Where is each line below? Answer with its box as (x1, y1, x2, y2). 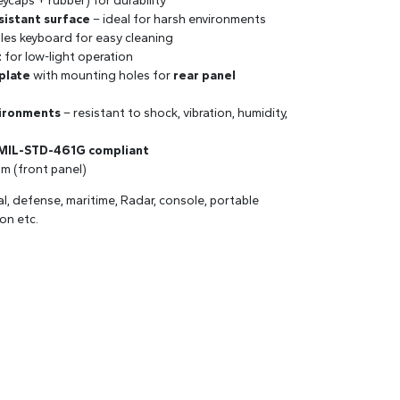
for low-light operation (2, 49, 133, 65)
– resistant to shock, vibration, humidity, (61, 105, 287, 121)
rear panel (173, 68, 236, 84)
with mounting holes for (30, 68, 173, 84)
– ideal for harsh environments (90, 12, 266, 28)
